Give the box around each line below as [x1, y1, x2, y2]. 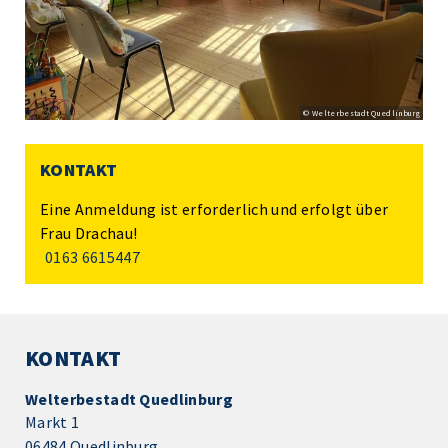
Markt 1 [25, 411, 80, 432]
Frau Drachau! [40, 222, 138, 243]
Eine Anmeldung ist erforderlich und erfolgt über [40, 198, 389, 219]
